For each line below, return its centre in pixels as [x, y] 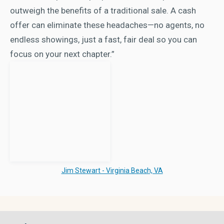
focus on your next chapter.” [62, 54]
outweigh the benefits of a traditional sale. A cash [103, 10]
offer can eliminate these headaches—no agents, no [107, 25]
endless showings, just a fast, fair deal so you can [104, 39]
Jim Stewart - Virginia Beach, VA [112, 170]
